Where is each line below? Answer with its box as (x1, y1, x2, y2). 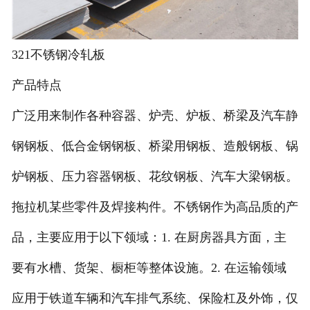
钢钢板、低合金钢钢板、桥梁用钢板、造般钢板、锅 (11, 138, 298, 153)
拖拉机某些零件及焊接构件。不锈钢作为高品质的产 (11, 199, 298, 214)
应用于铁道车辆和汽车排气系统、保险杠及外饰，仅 (11, 291, 298, 305)
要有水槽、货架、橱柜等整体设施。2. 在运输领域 (11, 260, 286, 275)
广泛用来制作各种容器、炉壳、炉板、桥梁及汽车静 (11, 108, 298, 122)
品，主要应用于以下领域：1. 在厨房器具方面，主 (11, 230, 286, 244)
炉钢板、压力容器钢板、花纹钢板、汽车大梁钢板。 (11, 169, 298, 183)
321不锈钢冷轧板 (11, 47, 105, 62)
